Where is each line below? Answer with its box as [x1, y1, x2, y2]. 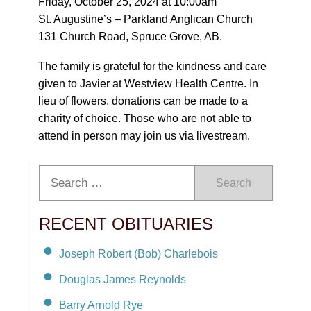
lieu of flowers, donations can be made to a [38, 95, 248, 107]
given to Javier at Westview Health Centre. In [38, 78, 258, 90]
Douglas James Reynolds [59, 273, 186, 285]
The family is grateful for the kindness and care [38, 60, 267, 72]
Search [216, 177, 251, 189]
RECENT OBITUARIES [39, 215, 213, 233]
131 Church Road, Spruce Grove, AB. [38, 31, 222, 42]
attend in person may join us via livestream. [38, 130, 250, 142]
